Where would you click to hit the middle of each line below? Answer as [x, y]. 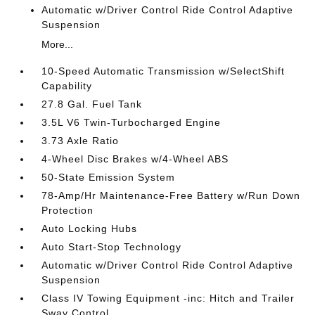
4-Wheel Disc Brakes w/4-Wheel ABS [135, 159]
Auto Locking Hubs [90, 229]
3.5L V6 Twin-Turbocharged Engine [131, 122]
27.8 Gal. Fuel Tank [92, 104]
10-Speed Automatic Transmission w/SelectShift [163, 71]
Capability [67, 86]
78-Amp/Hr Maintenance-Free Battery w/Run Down [171, 195]
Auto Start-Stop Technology [112, 247]
